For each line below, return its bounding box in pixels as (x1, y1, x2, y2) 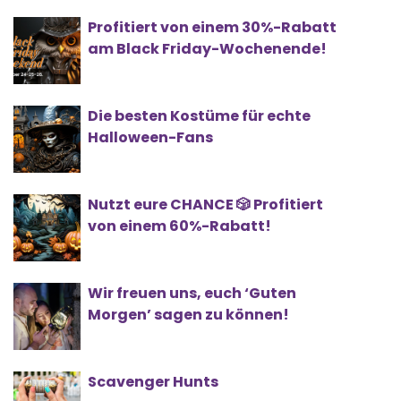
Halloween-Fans (88, 127, 213, 149)
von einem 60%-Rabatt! (88, 216, 271, 237)
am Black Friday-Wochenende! (88, 38, 327, 60)
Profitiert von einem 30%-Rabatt (88, 17, 337, 38)
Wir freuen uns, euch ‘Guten (88, 283, 296, 304)
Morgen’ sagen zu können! (88, 304, 289, 326)
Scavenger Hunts (88, 371, 218, 393)
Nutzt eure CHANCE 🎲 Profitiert (88, 194, 323, 216)
